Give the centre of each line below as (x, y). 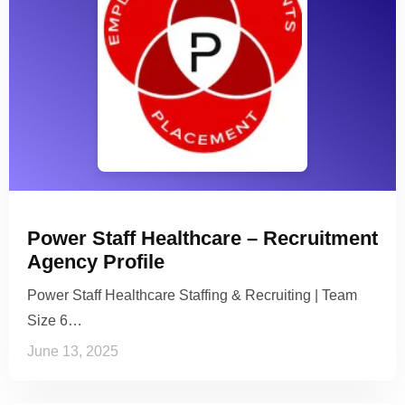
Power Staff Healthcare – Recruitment (202, 239)
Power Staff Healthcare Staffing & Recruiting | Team (192, 296)
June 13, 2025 (73, 352)
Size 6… (55, 321)
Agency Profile (96, 262)
